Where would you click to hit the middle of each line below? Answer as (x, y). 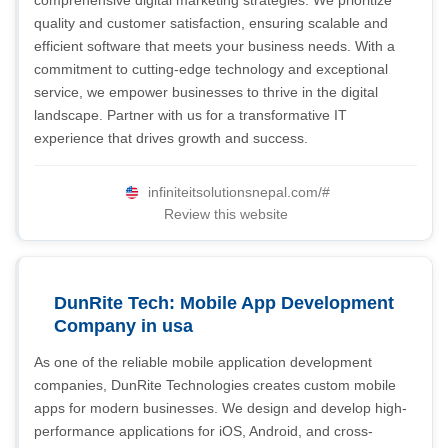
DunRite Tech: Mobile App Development (224, 303)
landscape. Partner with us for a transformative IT (190, 115)
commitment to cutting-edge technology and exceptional (211, 69)
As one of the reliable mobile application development (203, 362)
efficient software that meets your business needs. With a (214, 46)
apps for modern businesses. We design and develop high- (220, 408)
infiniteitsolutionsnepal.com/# (238, 192)
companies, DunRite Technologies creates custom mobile (215, 385)
